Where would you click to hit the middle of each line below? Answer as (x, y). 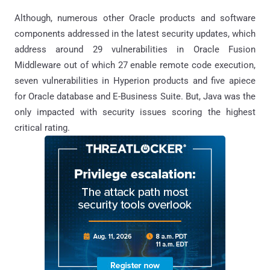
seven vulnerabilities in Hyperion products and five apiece (135, 80)
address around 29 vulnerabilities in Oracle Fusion (135, 49)
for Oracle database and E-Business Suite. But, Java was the (135, 96)
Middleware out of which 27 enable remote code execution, (135, 65)
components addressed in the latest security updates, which (135, 33)
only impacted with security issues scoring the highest (135, 112)
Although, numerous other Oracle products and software (135, 18)
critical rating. (42, 127)
